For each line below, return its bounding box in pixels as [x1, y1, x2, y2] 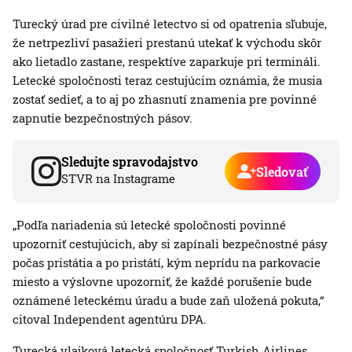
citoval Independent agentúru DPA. [13, 311, 207, 328]
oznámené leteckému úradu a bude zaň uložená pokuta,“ [13, 292, 324, 309]
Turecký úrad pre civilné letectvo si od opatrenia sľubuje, [13, 16, 327, 32]
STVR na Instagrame [61, 170, 175, 187]
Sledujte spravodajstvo [61, 153, 198, 170]
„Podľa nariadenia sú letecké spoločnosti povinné [13, 217, 286, 233]
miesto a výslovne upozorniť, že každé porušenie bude [13, 273, 312, 290]
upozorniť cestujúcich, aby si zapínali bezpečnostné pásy [13, 236, 328, 252]
